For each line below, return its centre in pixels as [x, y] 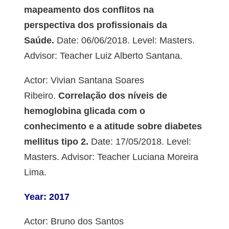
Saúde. [39, 41]
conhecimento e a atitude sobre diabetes [113, 127]
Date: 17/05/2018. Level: [140, 142]
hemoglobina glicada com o [84, 111]
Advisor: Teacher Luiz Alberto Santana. [103, 56]
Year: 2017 [47, 197]
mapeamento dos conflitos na [89, 10]
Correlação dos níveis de [111, 96]
